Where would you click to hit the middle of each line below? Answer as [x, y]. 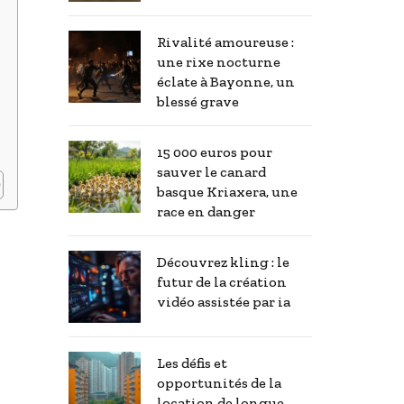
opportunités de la [219, 383]
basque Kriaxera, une [227, 192]
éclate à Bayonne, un [226, 82]
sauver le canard [211, 172]
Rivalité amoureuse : [225, 42]
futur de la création [222, 282]
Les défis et [192, 363]
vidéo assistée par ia [224, 302]
